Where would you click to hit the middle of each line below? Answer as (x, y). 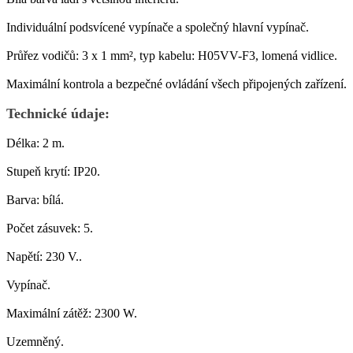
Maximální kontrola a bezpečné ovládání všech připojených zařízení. (176, 84)
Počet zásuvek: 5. (50, 228)
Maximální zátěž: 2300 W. (72, 313)
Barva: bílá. (35, 200)
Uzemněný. (35, 342)
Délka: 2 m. (35, 143)
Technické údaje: (58, 113)
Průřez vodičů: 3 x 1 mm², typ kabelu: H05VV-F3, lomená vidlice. (172, 56)
